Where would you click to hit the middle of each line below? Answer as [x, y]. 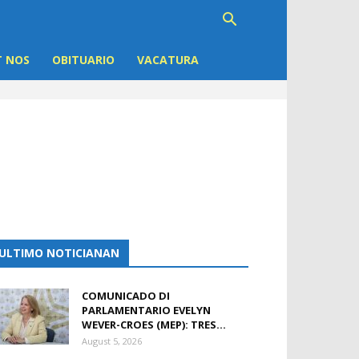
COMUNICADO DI [126, 296]
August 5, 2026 [112, 341]
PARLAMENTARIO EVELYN [146, 310]
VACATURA [168, 60]
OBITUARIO [83, 60]
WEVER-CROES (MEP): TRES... [154, 325]
